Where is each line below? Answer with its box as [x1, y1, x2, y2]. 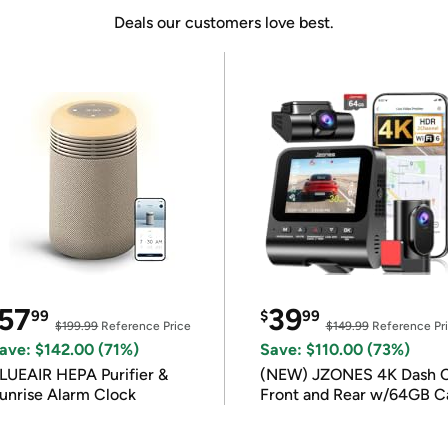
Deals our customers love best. [114, 13, 334, 32]
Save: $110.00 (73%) [259, 340, 410, 359]
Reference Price [98, 319, 192, 333]
